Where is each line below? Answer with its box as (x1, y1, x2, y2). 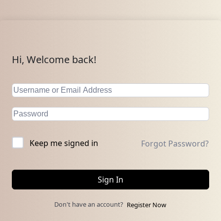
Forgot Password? (141, 138, 209, 149)
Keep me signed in (30, 138, 98, 148)
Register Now (127, 200, 166, 210)
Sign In (98, 174, 123, 185)
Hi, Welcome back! (12, 53, 96, 66)
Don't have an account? (54, 200, 126, 209)
